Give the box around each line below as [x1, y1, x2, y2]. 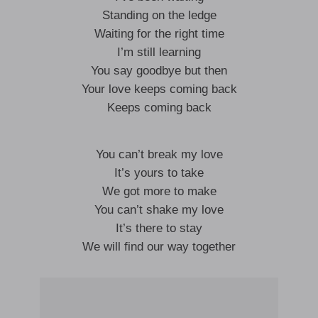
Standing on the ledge [102, 9, 216, 22]
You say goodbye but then [91, 64, 227, 77]
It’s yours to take [114, 166, 204, 180]
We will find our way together [82, 240, 236, 253]
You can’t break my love [95, 148, 223, 161]
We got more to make [102, 185, 216, 198]
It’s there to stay [116, 221, 202, 235]
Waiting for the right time [94, 27, 224, 40]
